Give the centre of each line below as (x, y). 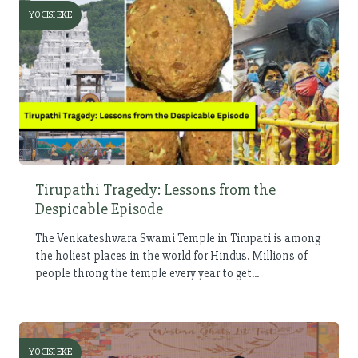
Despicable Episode (99, 209)
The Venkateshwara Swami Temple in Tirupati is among (178, 238)
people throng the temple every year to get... (147, 273)
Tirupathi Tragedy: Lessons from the (155, 189)
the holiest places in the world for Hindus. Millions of (171, 255)
